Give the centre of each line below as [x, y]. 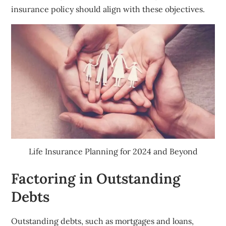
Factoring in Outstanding [96, 179]
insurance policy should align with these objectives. [108, 9]
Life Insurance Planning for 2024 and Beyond [113, 152]
